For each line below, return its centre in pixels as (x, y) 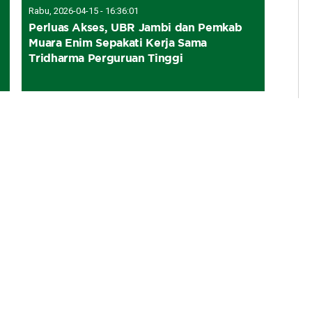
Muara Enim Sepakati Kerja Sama (118, 42)
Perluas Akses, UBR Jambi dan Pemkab (135, 27)
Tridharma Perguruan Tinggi (106, 57)
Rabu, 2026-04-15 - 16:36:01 (84, 10)
